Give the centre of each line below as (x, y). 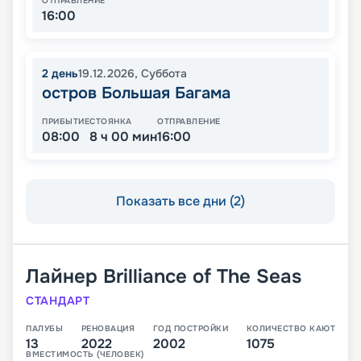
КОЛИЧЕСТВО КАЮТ (290, 329)
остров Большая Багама (136, 93)
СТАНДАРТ (58, 301)
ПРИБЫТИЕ (66, 122)
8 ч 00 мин (123, 137)
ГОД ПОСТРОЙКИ (190, 329)
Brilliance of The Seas (202, 277)
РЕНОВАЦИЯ (108, 329)
